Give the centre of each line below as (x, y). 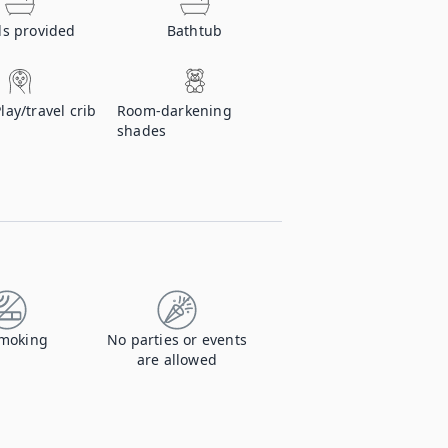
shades (142, 130)
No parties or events (177, 339)
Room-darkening (174, 110)
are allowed (177, 359)
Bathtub (194, 30)
